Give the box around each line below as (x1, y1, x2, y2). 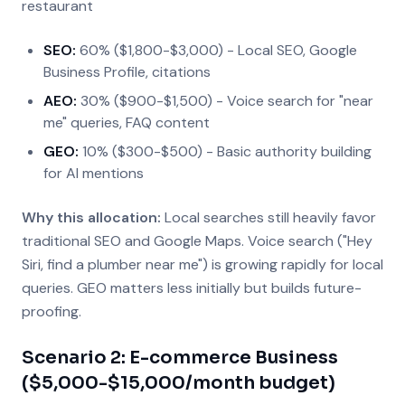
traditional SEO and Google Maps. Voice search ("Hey (22, 231, 372, 250)
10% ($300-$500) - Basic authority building (79, 142, 372, 161)
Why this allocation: (22, 208, 161, 227)
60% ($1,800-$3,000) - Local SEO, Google (76, 41, 357, 60)
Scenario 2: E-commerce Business (22, 346, 338, 369)
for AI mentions (43, 164, 144, 183)
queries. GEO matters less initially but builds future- (22, 278, 362, 297)
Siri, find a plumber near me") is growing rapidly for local (22, 255, 383, 274)
